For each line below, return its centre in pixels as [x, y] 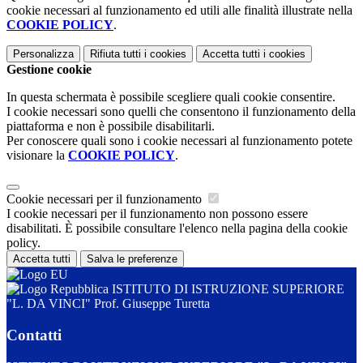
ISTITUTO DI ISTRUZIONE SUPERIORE [226, 289]
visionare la [37, 156]
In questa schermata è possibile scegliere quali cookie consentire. [171, 97]
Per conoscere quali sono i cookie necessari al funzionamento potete [179, 141]
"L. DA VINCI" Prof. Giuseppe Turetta [108, 304]
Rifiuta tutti [115, 54]
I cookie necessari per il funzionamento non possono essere [157, 214]
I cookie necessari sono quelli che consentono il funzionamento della [181, 112]
